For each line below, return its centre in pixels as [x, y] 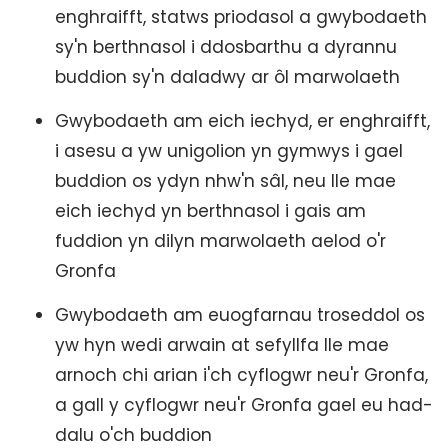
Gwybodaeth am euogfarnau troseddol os [240, 315]
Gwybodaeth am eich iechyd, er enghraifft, [242, 121]
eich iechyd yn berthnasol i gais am [210, 211]
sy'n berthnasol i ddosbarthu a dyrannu [226, 47]
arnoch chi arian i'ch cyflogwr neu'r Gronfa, [241, 375]
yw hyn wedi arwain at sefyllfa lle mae [222, 345]
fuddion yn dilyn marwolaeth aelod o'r [220, 241]
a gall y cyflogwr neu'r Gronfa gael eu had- [244, 405]
